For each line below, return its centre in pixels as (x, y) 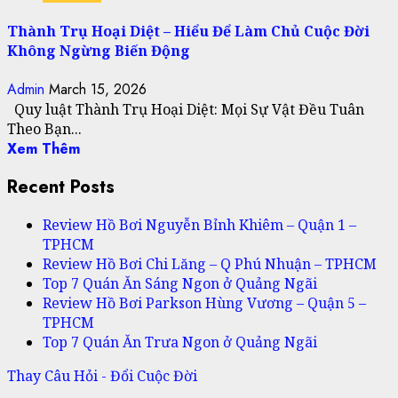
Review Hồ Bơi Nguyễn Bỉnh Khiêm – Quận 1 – (199, 224)
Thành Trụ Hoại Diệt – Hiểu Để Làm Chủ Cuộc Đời (188, 32)
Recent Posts (61, 187)
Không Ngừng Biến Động (99, 51)
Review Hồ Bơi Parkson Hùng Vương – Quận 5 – (204, 302)
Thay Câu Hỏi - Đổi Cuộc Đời (102, 375)
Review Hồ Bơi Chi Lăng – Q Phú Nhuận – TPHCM (210, 263)
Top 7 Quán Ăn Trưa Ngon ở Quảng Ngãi (180, 342)
